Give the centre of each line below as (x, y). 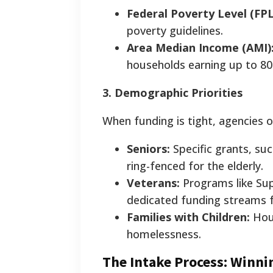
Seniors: (148, 149)
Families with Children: (188, 217)
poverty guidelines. (179, 31)
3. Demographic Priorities (172, 93)
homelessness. (164, 234)
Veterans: (153, 183)
